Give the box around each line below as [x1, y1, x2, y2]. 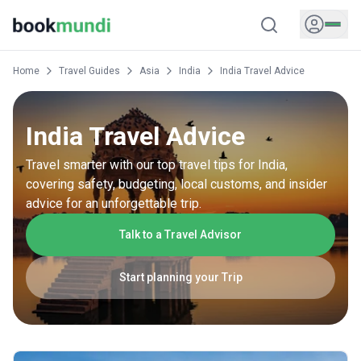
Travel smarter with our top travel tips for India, [26, 157, 288, 172]
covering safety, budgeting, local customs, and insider [26, 176, 327, 192]
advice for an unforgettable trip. [26, 196, 201, 211]
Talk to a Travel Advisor [119, 228, 242, 241]
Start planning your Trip [118, 271, 243, 284]
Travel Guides [59, 65, 120, 77]
